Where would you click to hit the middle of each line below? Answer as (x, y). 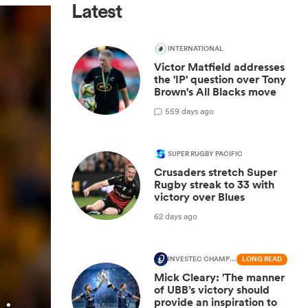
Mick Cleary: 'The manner (219, 277)
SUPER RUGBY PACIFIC (205, 154)
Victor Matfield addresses (219, 67)
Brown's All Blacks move (215, 92)
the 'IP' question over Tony (220, 79)
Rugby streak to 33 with (214, 185)
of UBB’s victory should (212, 290)
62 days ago (176, 216)
